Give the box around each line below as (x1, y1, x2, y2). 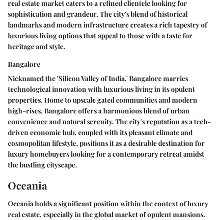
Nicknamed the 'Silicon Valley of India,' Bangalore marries (8, 73, 188, 83)
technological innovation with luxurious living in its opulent (8, 84, 195, 94)
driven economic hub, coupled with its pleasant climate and (8, 127, 192, 137)
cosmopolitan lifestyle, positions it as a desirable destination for (8, 138, 205, 148)
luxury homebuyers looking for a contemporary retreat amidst (8, 149, 204, 159)
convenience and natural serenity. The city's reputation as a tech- (8, 116, 211, 126)
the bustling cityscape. (8, 160, 77, 169)
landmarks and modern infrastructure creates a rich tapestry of (8, 20, 207, 29)
